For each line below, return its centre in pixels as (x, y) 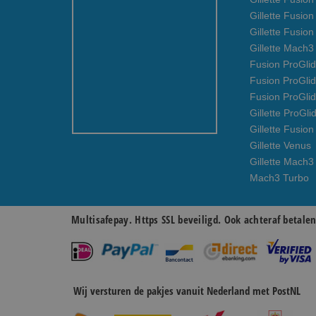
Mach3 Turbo (279, 178)
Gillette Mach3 (282, 162)
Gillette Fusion (282, 129)
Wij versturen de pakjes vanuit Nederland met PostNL (187, 291)
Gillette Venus (280, 145)
